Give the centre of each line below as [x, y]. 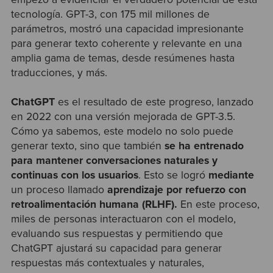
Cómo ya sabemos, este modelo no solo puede [122, 132]
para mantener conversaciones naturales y [114, 161]
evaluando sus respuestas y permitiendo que [117, 234]
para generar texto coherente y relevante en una [126, 43]
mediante [231, 175]
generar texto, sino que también [87, 146]
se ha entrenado [204, 146]
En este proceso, [218, 205]
